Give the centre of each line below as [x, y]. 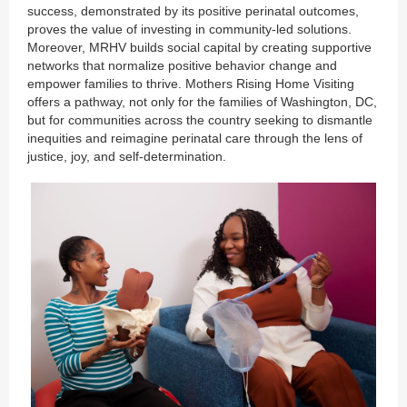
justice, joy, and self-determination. [127, 157]
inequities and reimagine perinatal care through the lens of [195, 139]
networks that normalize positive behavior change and [182, 66]
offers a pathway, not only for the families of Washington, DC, [202, 102]
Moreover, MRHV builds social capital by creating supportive [199, 48]
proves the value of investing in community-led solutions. [189, 30]
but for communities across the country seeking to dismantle [200, 120]
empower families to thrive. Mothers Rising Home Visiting [191, 84]
